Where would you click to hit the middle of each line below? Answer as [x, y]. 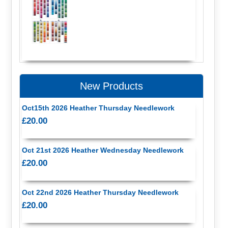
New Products [112, 86]
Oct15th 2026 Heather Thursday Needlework [98, 108]
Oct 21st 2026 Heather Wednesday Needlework [103, 150]
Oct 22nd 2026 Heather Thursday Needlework [100, 193]
